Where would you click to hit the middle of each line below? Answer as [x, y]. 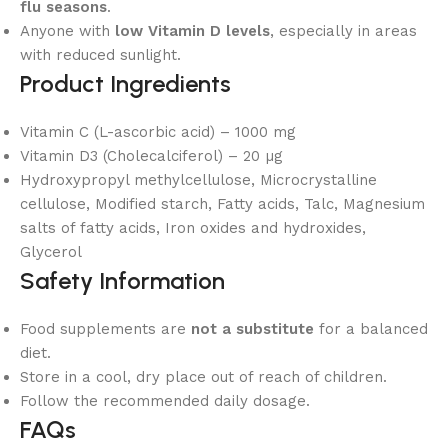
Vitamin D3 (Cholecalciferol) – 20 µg [151, 155]
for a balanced [371, 328]
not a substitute [252, 328]
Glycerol [51, 251]
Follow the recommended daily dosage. [165, 400]
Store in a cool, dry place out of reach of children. [203, 376]
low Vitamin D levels [192, 30]
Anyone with [67, 30]
